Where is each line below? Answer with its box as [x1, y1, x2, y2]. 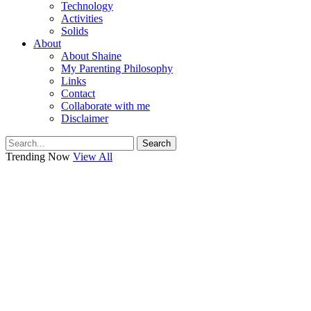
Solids [61, 25, 88, 37]
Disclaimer [61, 112, 108, 124]
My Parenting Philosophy [61, 62, 173, 74]
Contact [61, 87, 95, 99]
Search [142, 138, 171, 149]
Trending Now [6, 151, 73, 162]
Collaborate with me [61, 100, 150, 112]
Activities [61, 12, 103, 24]
